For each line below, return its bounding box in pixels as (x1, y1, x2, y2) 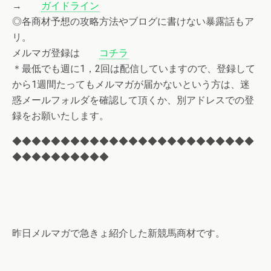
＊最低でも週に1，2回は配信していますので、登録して (12, 63, 255, 74)
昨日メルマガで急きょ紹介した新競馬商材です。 (12, 227, 225, 239)
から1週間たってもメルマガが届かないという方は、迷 (12, 79, 250, 90)
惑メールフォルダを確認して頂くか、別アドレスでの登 (12, 94, 254, 106)
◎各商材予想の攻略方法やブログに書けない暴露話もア (12, 16, 254, 27)
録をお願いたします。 (12, 110, 109, 122)
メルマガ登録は (12, 47, 99, 59)
